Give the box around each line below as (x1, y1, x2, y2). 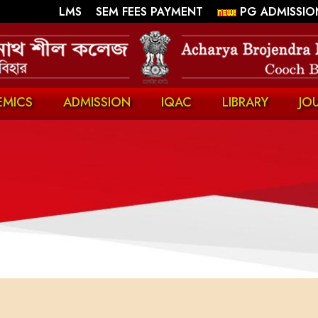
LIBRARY (222, 93, 268, 111)
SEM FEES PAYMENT (96, 4, 207, 20)
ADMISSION (63, 93, 131, 111)
